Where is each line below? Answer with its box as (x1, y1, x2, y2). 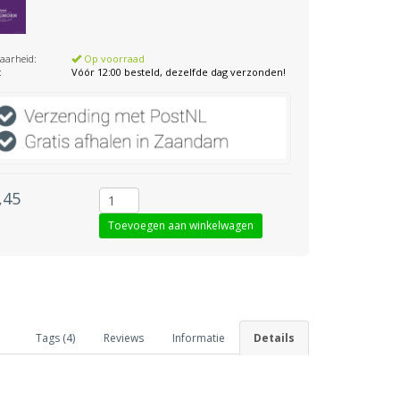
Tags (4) (36, 329, 75, 346)
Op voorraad (81, 52, 146, 65)
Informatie (172, 329, 225, 346)
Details (254, 329, 295, 346)
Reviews (104, 329, 144, 346)
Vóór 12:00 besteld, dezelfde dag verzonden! (71, 65, 287, 79)
